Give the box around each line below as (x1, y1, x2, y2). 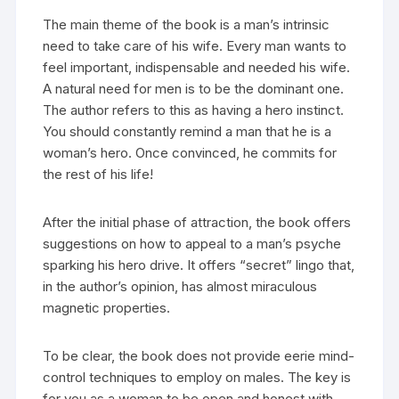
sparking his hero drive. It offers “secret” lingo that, (43, 256, 355, 274)
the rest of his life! (43, 166, 154, 183)
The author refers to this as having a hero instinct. (43, 102, 345, 119)
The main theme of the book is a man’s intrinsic (43, 16, 330, 34)
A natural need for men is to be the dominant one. (43, 80, 345, 98)
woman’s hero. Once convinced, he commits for (43, 144, 338, 162)
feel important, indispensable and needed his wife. (43, 59, 351, 77)
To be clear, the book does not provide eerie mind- (43, 347, 355, 365)
